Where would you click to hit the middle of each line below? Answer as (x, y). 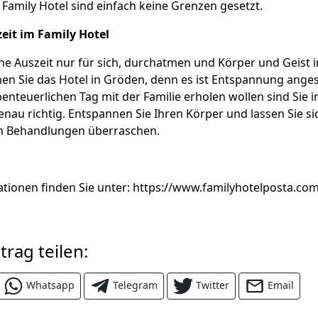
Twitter (213, 285)
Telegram (135, 285)
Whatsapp (50, 285)
